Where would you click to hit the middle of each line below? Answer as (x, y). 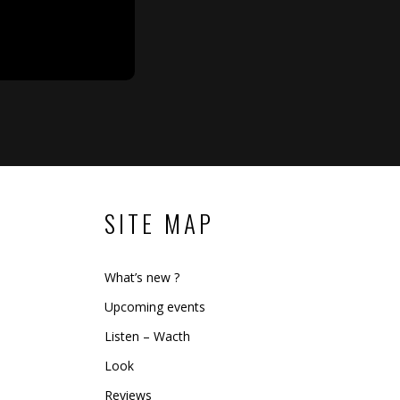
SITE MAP (159, 223)
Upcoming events (155, 307)
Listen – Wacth (147, 336)
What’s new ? (142, 277)
